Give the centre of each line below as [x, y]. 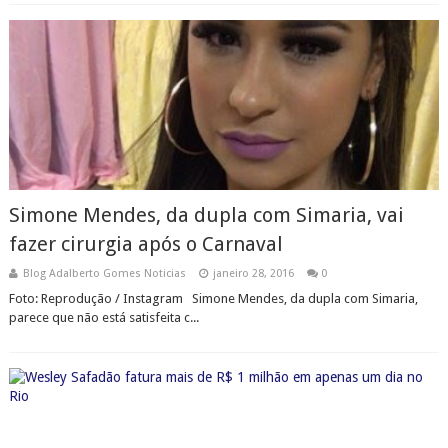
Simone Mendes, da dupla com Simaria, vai [206, 215]
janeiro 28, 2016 [253, 273]
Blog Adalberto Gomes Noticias [104, 273]
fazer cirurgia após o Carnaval [145, 244]
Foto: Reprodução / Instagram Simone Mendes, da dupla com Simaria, [213, 298]
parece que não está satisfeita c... [103, 317]
